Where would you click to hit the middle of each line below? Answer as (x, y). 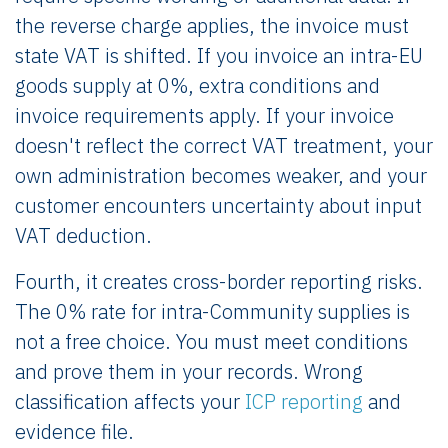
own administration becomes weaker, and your (221, 175)
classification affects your (130, 401)
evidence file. (74, 431)
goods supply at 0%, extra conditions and (197, 85)
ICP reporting (304, 401)
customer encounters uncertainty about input (218, 205)
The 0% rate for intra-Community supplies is (212, 311)
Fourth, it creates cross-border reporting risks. (219, 281)
